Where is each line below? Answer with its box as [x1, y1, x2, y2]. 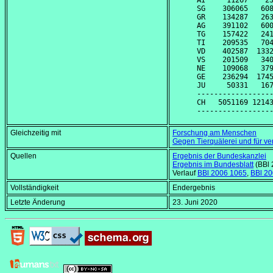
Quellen [10, 152, 37, 161]
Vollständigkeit [10, 183, 58, 193]
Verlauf [172, 169, 197, 178]
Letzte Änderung [10, 198, 65, 207]
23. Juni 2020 [172, 198, 218, 207]
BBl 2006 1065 [197, 169, 247, 178]
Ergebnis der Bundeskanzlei [172, 152, 266, 161]
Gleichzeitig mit [10, 129, 61, 138]
